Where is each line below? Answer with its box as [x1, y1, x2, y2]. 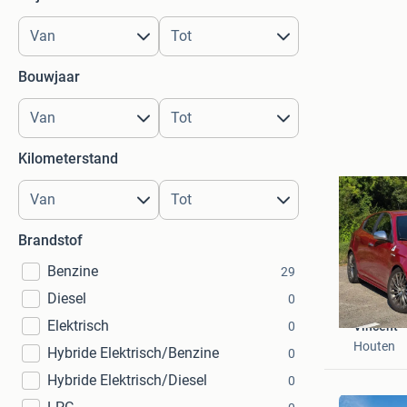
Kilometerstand [18, 150, 118, 167]
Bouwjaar [18, 68, 80, 85]
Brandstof [18, 232, 83, 249]
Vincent [352, 319, 398, 333]
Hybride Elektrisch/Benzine [47, 344, 219, 362]
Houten [352, 339, 395, 353]
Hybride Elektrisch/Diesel [47, 372, 207, 389]
